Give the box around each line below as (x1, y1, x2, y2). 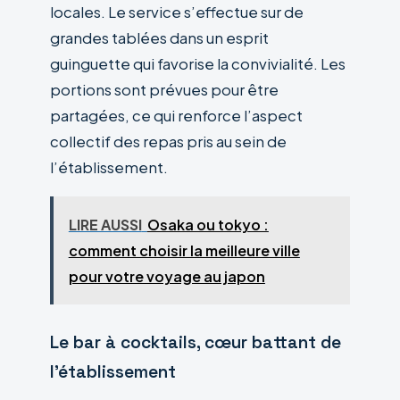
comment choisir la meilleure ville (68, 240, 300, 260)
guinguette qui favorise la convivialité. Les (50, 54, 346, 73)
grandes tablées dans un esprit (50, 28, 269, 47)
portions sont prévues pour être (50, 79, 279, 99)
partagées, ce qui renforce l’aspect (50, 105, 303, 125)
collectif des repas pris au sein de (50, 131, 287, 151)
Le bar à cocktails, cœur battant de (50, 330, 341, 354)
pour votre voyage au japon (68, 266, 265, 286)
